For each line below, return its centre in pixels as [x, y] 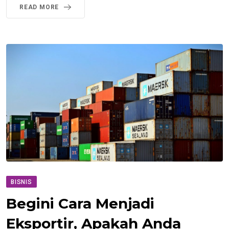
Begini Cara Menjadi [80, 203]
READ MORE [39, 7]
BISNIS [21, 182]
